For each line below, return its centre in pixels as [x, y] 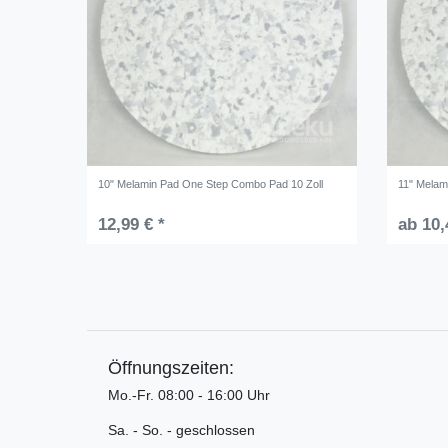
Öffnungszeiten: [171, 367]
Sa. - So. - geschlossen [181, 429]
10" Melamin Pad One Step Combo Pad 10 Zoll [211, 183]
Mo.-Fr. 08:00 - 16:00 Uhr [189, 394]
